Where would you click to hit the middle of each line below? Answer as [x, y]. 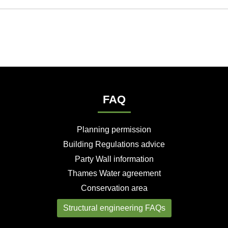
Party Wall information [114, 159]
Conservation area [114, 188]
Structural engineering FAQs [114, 208]
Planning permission [114, 129]
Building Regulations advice [114, 144]
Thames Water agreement [114, 174]
